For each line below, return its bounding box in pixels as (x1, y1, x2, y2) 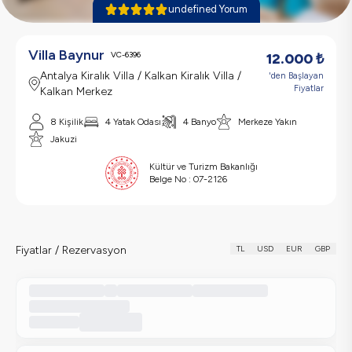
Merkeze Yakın (238, 116, 297, 127)
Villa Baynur (28, 46, 104, 64)
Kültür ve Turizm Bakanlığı (149, 160, 258, 172)
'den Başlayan (269, 71, 324, 81)
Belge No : (149, 173, 191, 185)
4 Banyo (183, 116, 216, 127)
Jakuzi (50, 134, 77, 145)
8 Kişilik (50, 116, 83, 127)
